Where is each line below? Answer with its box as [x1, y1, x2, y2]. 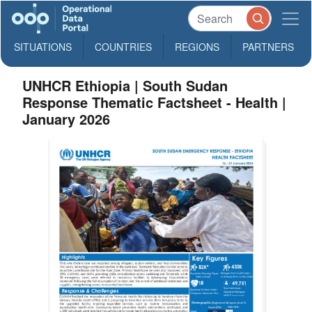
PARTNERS [242, 40, 294, 54]
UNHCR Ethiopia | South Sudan [22, 75, 228, 95]
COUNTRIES [95, 40, 152, 54]
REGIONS [175, 40, 219, 54]
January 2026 [22, 109, 111, 129]
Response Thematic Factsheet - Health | [22, 92, 287, 112]
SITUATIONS [14, 40, 72, 54]
